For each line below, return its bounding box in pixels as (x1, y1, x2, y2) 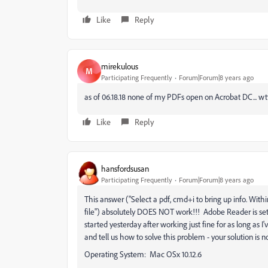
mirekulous (101, 60, 138, 71)
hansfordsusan (101, 163, 149, 173)
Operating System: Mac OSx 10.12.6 (84, 249, 202, 259)
